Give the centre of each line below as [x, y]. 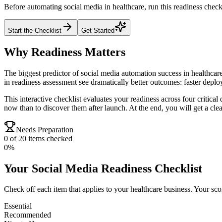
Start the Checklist [35, 30]
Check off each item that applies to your [67, 189]
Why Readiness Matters [65, 52]
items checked [49, 138]
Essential [18, 206]
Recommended [28, 215]
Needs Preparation [45, 129]
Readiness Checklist [150, 168]
